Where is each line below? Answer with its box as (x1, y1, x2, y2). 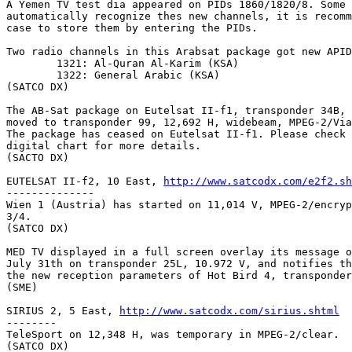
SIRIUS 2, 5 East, (6, 304, 119, 317)
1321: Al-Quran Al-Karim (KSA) (6, 57, 57, 69)
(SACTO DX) (6, 151, 69, 163)
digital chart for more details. (6, 139, 201, 152)
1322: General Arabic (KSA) (6, 68, 57, 81)
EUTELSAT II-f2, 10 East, (6, 174, 163, 187)
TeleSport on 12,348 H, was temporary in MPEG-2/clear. (6, 328, 339, 340)
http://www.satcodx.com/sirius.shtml (119, 304, 339, 317)
